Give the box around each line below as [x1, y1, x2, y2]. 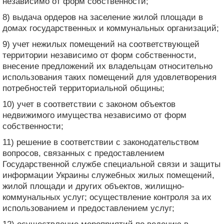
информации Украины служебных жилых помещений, [2, 170, 214, 180]
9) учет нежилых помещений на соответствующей [2, 39, 199, 49]
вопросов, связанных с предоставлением [2, 148, 164, 158]
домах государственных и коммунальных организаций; [2, 23, 219, 33]
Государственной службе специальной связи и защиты [2, 159, 220, 169]
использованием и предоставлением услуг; [2, 203, 174, 213]
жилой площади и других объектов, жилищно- [2, 181, 184, 191]
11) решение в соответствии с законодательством [2, 137, 199, 147]
